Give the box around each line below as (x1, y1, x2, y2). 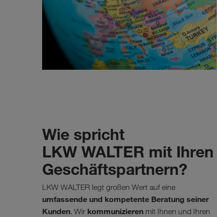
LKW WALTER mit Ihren (42, 141, 214, 161)
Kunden (42, 206, 70, 216)
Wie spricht (42, 124, 124, 144)
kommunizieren (87, 206, 143, 216)
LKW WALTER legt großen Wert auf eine (42, 182, 175, 192)
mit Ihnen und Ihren (143, 206, 210, 216)
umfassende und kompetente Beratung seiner (42, 194, 209, 204)
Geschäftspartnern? (42, 159, 187, 179)
